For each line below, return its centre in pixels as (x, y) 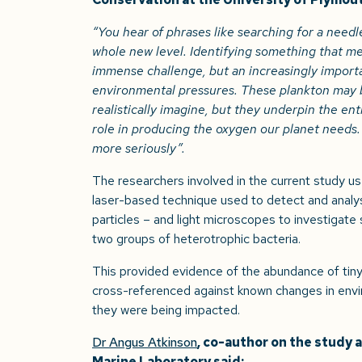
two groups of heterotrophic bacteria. (196, 238)
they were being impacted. (166, 309)
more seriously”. (139, 148)
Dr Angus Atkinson (145, 342)
